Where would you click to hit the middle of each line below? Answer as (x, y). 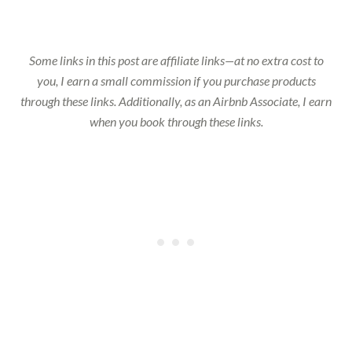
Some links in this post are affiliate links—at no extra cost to (176, 60)
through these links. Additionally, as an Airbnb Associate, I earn (176, 101)
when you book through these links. (176, 122)
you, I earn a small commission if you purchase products (176, 81)
